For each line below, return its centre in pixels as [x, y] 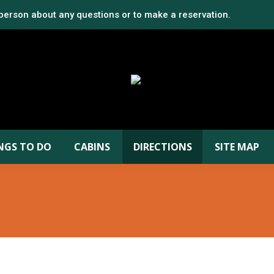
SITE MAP [237, 147]
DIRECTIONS [162, 147]
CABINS [92, 147]
